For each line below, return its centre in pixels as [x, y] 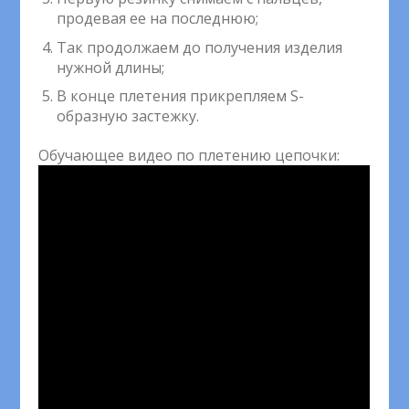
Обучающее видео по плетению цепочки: [189, 156]
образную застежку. [128, 116]
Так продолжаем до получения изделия [200, 47]
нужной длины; [111, 67]
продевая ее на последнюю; [158, 19]
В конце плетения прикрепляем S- [181, 96]
